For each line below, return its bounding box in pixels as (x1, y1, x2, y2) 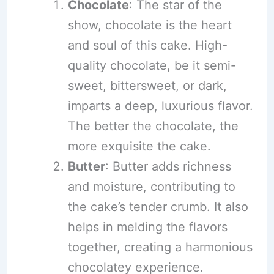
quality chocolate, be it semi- (67, 57, 236, 73)
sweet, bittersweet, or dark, (67, 78, 227, 93)
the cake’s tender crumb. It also (67, 199, 248, 214)
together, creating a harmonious (67, 239, 253, 254)
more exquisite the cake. (67, 138, 211, 154)
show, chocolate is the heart (67, 17, 232, 32)
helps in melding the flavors (67, 219, 228, 234)
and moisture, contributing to (67, 179, 235, 194)
